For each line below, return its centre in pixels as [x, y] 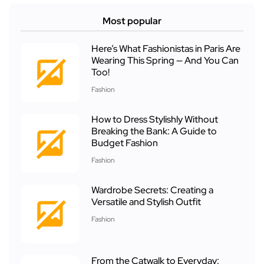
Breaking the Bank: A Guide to [154, 131]
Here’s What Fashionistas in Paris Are [166, 49]
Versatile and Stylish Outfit [146, 202]
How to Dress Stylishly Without [155, 120]
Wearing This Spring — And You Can [165, 61]
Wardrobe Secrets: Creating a [152, 190]
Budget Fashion [125, 143]
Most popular [132, 21]
